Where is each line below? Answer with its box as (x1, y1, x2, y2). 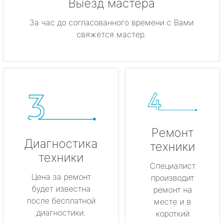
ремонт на (153, 185, 192, 195)
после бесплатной (26, 195, 96, 206)
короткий (155, 209, 190, 219)
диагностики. (36, 207, 86, 218)
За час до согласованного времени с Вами (29, 17, 194, 28)
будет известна (31, 183, 91, 194)
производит (151, 173, 194, 183)
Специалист (149, 161, 196, 171)
